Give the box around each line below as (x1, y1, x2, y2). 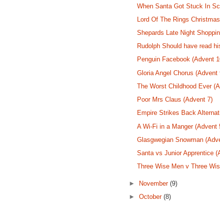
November (139, 180, 170, 188)
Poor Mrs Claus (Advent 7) (137, 96, 213, 104)
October (139, 193, 164, 201)
